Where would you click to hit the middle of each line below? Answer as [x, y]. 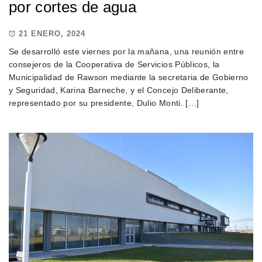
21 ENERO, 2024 [52, 34]
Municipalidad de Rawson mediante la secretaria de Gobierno [128, 77]
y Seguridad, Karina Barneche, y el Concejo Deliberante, [118, 90]
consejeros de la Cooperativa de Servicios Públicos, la [114, 64]
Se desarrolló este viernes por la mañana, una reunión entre [126, 51]
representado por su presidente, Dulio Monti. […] [104, 103]
